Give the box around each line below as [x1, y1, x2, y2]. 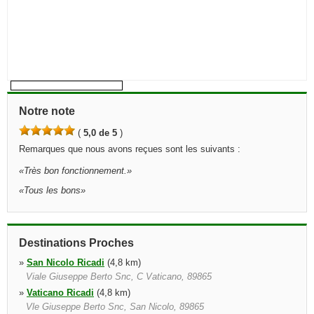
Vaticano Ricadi [27, 287, 94, 298]
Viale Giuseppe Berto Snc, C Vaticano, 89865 [26, 271, 212, 282]
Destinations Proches [19, 237, 134, 249]
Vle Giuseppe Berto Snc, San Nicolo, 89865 [26, 301, 204, 312]
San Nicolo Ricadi [27, 257, 104, 268]
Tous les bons [24, 185, 81, 196]
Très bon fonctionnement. [24, 165, 127, 176]
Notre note [19, 105, 75, 117]
